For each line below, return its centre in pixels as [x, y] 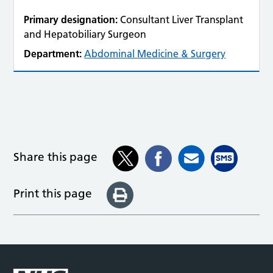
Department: [53, 54]
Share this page [56, 157]
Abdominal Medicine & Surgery [155, 54]
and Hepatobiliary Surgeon [85, 34]
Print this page [53, 193]
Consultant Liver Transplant [182, 19]
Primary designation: [71, 19]
